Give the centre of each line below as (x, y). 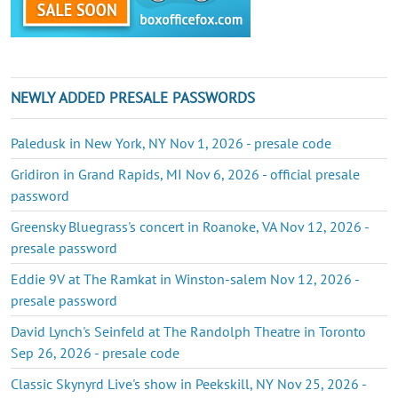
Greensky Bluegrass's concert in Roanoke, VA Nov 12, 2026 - (190, 226)
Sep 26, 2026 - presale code (95, 352)
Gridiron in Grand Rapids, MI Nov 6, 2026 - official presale (185, 174)
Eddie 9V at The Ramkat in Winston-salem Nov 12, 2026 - (185, 279)
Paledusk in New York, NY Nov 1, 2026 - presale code (171, 143)
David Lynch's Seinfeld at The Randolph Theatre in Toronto (188, 331)
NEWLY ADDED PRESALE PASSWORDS (133, 97)
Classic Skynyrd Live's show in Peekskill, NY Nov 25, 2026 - (188, 383)
